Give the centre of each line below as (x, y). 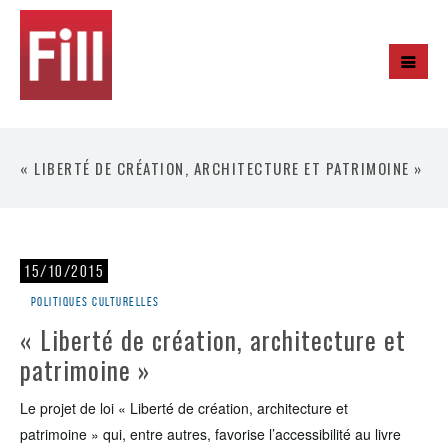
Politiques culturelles (95, 301)
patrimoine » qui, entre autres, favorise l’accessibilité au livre (210, 434)
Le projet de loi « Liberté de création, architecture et (184, 408)
